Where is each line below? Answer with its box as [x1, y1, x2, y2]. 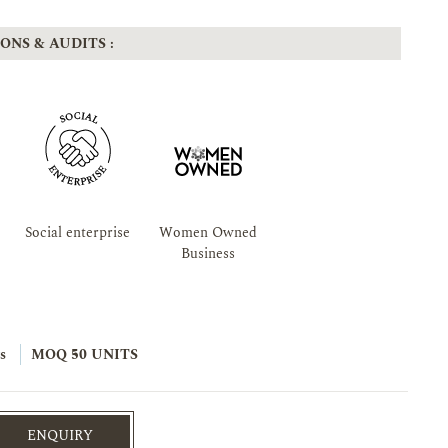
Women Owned [158, 222, 257, 243]
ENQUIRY [27, 424, 94, 446]
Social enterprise [25, 222, 131, 243]
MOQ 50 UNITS [30, 344, 138, 365]
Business [180, 243, 235, 264]
